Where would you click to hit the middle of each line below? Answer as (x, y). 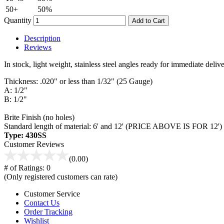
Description (42, 38)
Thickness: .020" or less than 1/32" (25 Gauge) (78, 81)
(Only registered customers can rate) (61, 176)
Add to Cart (148, 20)
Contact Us (42, 202)
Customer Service (52, 193)
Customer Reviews (34, 144)
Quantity (18, 20)
